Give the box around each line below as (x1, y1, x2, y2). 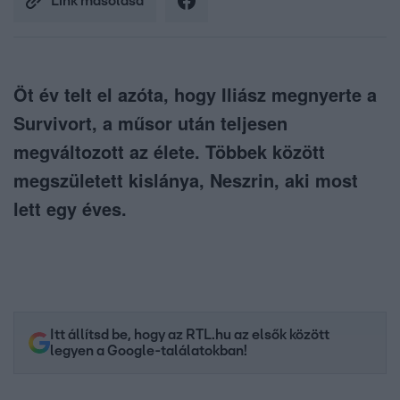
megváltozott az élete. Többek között (13, 138, 325, 165)
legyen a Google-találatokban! (50, 344, 247, 359)
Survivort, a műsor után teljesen (13, 110, 287, 137)
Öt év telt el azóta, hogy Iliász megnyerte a (13, 81, 377, 108)
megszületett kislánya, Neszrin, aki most (13, 167, 358, 194)
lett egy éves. (13, 196, 127, 222)
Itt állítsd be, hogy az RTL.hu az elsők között (50, 328, 329, 343)
